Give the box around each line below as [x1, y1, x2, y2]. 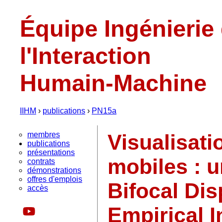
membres [27, 130, 60, 139]
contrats [27, 157, 55, 166]
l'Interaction [20, 43, 151, 69]
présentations [27, 148, 75, 157]
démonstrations [27, 166, 81, 174]
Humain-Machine [20, 70, 207, 96]
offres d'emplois [27, 175, 82, 183]
